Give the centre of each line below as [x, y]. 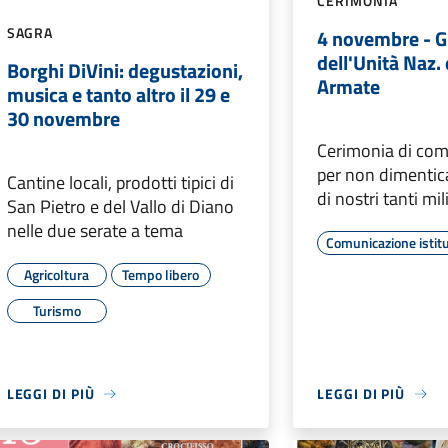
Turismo [56, 311]
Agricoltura [57, 275]
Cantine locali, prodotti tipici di [120, 183]
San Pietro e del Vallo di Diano [120, 207]
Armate [349, 87]
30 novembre [63, 119]
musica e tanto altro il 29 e [118, 95]
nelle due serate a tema [94, 231]
